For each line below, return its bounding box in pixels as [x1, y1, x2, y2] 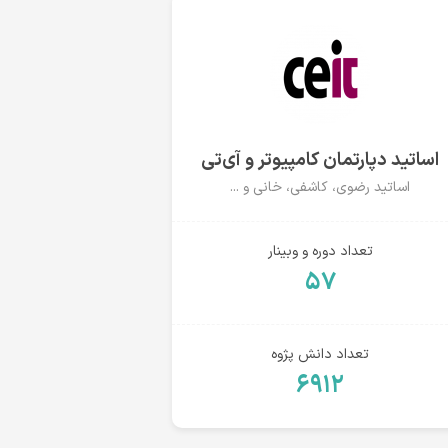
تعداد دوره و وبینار [267, 241, 373, 262]
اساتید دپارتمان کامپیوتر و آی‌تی [201, 147, 439, 174]
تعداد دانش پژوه [271, 344, 369, 365]
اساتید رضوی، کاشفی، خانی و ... [230, 177, 410, 198]
